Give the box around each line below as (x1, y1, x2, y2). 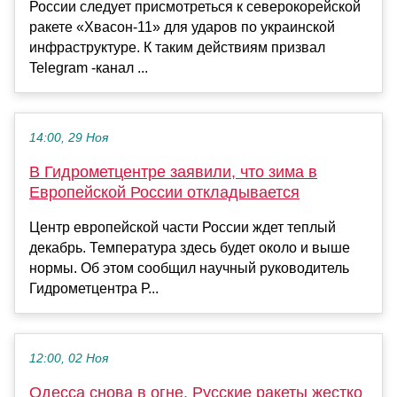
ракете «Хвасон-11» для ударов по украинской (29, 19, 335, 35)
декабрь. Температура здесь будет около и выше (29, 240, 350, 256)
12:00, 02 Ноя (29, 352, 108, 366)
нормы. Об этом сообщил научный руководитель (29, 261, 349, 276)
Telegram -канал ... (29, 60, 148, 76)
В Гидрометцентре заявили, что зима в (29, 163, 317, 182)
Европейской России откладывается (29, 183, 300, 202)
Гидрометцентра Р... (29, 281, 159, 297)
